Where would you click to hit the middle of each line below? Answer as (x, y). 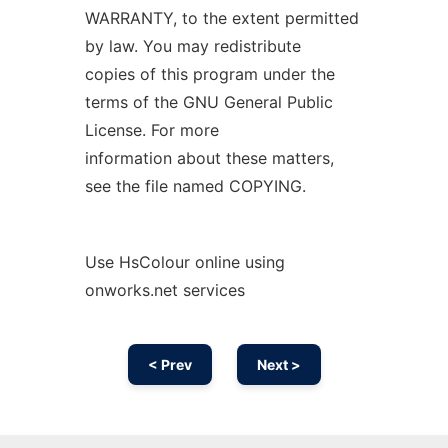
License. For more (151, 130)
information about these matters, (209, 158)
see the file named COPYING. (195, 186)
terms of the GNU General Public (208, 102)
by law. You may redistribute (192, 46)
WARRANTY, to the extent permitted (221, 18)
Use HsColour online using (184, 262)
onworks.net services (164, 290)
